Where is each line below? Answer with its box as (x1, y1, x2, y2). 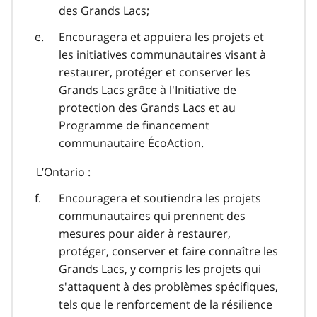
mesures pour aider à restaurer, (59, 225, 231, 241)
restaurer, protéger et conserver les (59, 64, 250, 80)
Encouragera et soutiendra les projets (59, 190, 261, 206)
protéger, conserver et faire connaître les (59, 243, 278, 259)
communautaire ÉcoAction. (59, 134, 204, 151)
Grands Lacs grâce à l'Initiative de (59, 81, 236, 98)
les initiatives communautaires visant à (59, 46, 266, 62)
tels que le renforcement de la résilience (59, 296, 272, 312)
